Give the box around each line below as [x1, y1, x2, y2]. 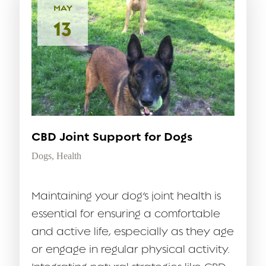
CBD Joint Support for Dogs [31, 130, 192, 144]
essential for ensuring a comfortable [31, 208, 220, 220]
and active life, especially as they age [31, 226, 234, 238]
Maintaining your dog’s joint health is [31, 190, 221, 202]
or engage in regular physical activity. [31, 243, 229, 256]
